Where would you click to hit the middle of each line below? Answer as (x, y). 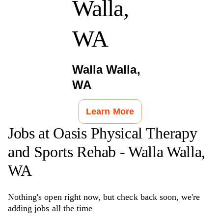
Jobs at (31, 133)
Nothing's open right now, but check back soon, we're (104, 197)
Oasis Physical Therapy (125, 133)
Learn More (110, 111)
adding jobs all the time (50, 208)
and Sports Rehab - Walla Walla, (107, 151)
